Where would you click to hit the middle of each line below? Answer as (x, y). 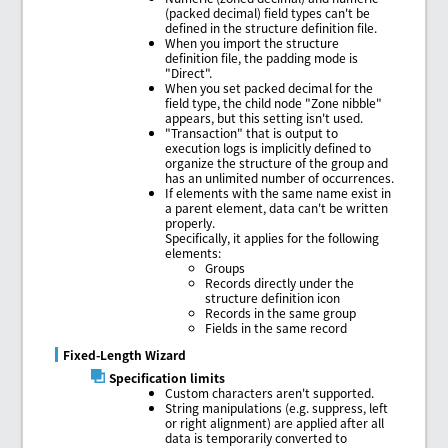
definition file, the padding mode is (262, 57)
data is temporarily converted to (256, 437)
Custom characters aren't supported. (270, 392)
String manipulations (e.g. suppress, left (277, 407)
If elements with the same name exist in (278, 192)
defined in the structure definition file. (271, 27)
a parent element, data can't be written (277, 207)
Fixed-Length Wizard (124, 354)
